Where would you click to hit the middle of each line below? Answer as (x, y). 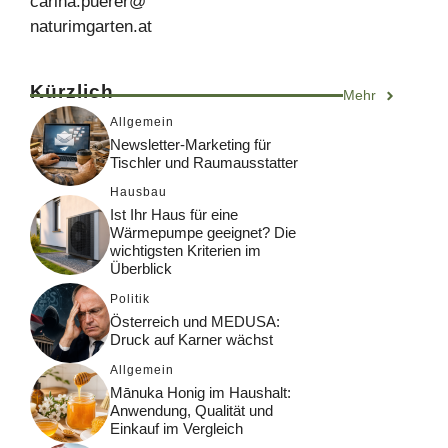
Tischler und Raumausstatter (204, 162)
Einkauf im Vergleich (176, 428)
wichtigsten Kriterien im (185, 251)
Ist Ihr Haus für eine (174, 215)
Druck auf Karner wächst (191, 339)
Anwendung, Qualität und (191, 410)
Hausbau (138, 192)
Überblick (141, 269)
